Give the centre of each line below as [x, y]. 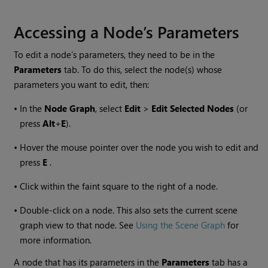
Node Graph [70, 109]
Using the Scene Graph [181, 225]
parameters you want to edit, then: [82, 85]
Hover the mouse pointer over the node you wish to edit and [139, 147]
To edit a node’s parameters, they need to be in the [115, 55]
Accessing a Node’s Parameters [127, 32]
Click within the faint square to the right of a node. [119, 186]
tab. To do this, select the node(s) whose [142, 70]
